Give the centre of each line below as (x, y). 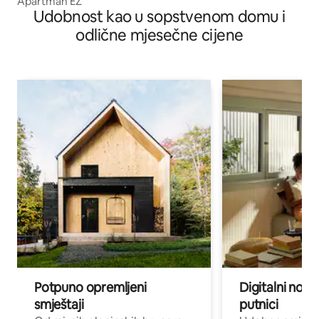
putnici (259, 305)
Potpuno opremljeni (90, 288)
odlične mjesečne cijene (159, 36)
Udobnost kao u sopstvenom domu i (159, 17)
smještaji (59, 305)
